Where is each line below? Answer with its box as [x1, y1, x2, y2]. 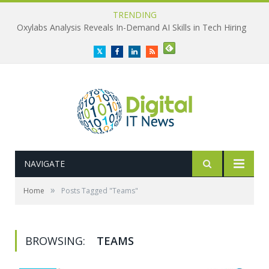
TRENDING [112, 9, 157, 20]
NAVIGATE [24, 158, 65, 169]
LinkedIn [137, 47, 163, 55]
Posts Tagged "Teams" [61, 186, 138, 196]
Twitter [102, 47, 124, 55]
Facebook [118, 47, 147, 55]
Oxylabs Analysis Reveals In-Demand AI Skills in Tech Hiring [17, 22, 246, 34]
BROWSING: [25, 234, 88, 248]
